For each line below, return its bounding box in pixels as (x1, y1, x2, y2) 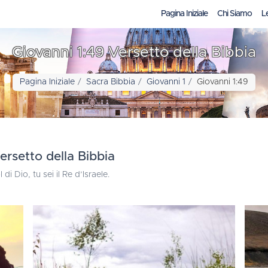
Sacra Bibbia (86, 78, 135, 86)
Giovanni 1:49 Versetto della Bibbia (12, 45, 256, 60)
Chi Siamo (217, 10, 252, 18)
